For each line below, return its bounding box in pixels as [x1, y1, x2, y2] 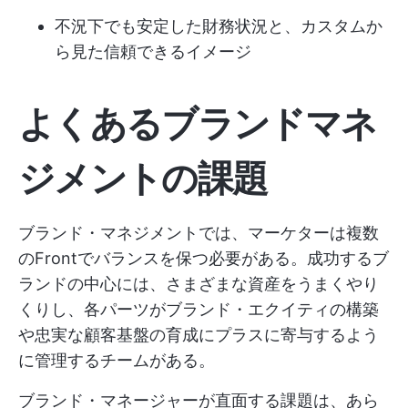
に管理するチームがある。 [18, 351, 215, 371]
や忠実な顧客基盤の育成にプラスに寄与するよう [18, 325, 379, 345]
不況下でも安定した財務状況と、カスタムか [55, 16, 382, 36]
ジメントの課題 [18, 156, 268, 201]
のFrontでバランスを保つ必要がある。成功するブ [18, 249, 389, 269]
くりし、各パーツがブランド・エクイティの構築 [18, 300, 379, 320]
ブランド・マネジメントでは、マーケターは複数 [18, 223, 379, 243]
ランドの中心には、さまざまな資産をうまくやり [18, 274, 379, 294]
